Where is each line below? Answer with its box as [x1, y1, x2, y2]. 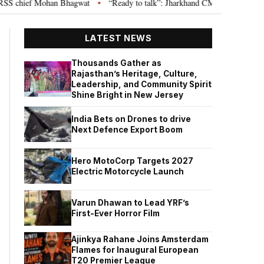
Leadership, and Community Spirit [71, 79, 212, 89]
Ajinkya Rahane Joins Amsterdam [71, 234, 209, 244]
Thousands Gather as [71, 58, 162, 68]
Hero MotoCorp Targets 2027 [71, 156, 194, 166]
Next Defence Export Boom [71, 124, 183, 134]
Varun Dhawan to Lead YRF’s [71, 197, 190, 207]
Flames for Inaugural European [71, 245, 199, 255]
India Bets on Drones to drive [71, 114, 192, 124]
